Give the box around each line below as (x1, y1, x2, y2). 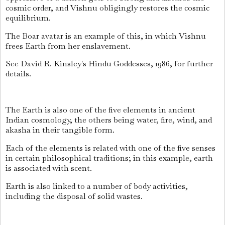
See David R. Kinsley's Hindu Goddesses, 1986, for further (6, 58, 213, 69)
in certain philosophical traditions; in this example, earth (6, 152, 213, 163)
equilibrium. (6, 12, 53, 23)
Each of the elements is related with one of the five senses (6, 142, 215, 153)
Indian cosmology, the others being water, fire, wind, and (6, 115, 212, 126)
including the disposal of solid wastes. (6, 190, 145, 201)
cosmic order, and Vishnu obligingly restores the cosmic (6, 2, 209, 13)
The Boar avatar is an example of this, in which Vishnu (6, 30, 206, 41)
